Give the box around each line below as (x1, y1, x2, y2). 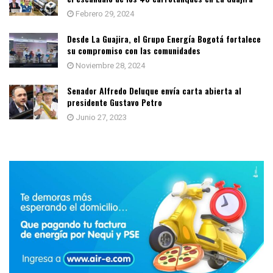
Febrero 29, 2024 (74, 7, 134, 19)
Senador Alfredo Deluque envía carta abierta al (67, 83, 241, 97)
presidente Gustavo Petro (67, 95, 162, 108)
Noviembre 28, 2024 (74, 59, 145, 71)
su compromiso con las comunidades (67, 43, 200, 57)
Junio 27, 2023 (74, 111, 127, 123)
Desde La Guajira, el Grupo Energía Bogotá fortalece (67, 32, 261, 45)
